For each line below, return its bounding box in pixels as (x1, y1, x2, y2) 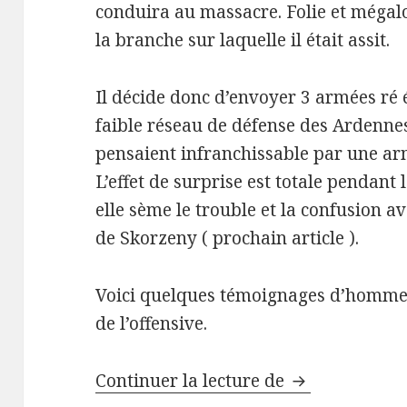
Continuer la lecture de (95, 369, 290, 393)
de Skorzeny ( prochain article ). (95, 226, 360, 251)
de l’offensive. (95, 312, 208, 336)
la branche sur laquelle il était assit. (95, 28, 391, 53)
